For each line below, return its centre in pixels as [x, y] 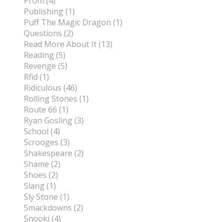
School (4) [42, 132]
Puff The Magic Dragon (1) [73, 23]
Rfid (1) [36, 77]
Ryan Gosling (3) [54, 121]
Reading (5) [45, 55]
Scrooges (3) [47, 142]
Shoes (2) [41, 175]
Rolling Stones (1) [56, 99]
